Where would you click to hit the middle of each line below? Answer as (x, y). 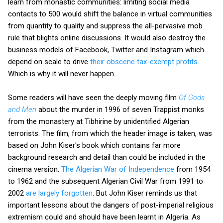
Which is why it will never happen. (62, 73)
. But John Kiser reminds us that (145, 193)
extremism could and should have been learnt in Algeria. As (104, 217)
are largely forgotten (59, 193)
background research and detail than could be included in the (107, 157)
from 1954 (192, 169)
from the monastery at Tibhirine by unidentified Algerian (99, 121)
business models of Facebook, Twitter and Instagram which (106, 50)
